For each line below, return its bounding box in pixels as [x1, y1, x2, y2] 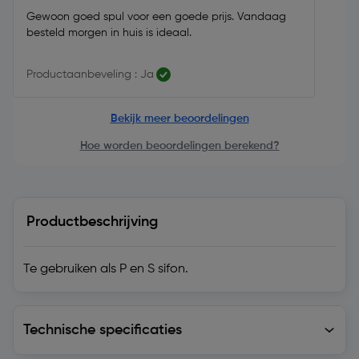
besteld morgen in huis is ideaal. [26, 27, 192, 38]
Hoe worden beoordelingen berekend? [79, 140, 280, 151]
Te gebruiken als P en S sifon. [23, 263, 188, 276]
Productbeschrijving [26, 215, 158, 229]
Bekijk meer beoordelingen [110, 113, 249, 124]
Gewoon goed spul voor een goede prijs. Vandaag [26, 11, 286, 22]
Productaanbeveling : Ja [26, 69, 154, 80]
